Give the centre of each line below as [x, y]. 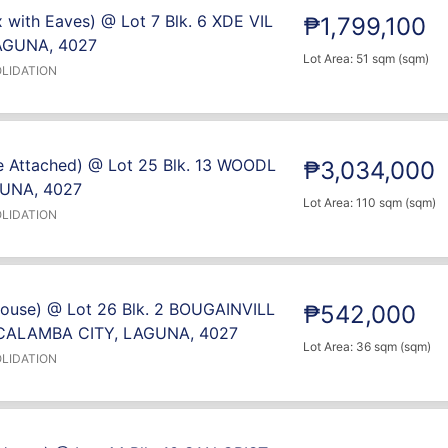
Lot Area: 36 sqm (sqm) [367, 346]
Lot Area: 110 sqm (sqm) [370, 202]
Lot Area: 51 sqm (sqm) [366, 58]
